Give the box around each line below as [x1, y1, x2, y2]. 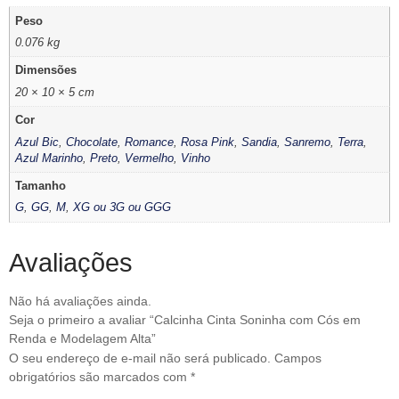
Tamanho [15, 180, 67, 193]
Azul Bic [15, 135, 60, 149]
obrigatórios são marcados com [9, 370, 191, 385]
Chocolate [66, 135, 118, 149]
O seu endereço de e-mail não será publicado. [9, 351, 271, 366]
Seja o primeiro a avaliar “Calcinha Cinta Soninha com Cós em [9, 313, 361, 328]
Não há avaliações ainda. [9, 294, 151, 309]
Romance [125, 135, 175, 149]
